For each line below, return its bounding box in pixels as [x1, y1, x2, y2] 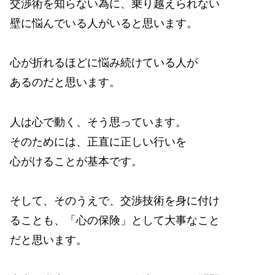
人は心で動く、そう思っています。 [10, 115, 187, 128]
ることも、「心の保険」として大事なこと [10, 214, 220, 227]
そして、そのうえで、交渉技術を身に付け [10, 195, 220, 207]
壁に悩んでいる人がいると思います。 [10, 17, 198, 30]
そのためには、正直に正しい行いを [10, 135, 187, 148]
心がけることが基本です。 [10, 155, 142, 168]
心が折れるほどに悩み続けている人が [10, 56, 198, 69]
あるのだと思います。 [10, 76, 120, 89]
